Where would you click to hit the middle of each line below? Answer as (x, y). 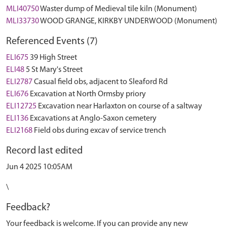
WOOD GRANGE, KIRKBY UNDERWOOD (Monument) (129, 21)
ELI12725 (21, 106)
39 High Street (53, 58)
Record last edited (44, 151)
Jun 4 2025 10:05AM (39, 167)
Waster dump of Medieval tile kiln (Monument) (119, 9)
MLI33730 (23, 21)
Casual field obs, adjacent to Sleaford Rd (101, 82)
